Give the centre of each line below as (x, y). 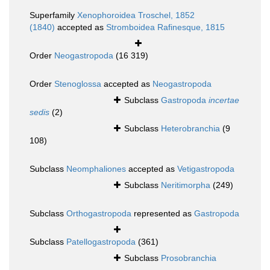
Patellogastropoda (101, 242)
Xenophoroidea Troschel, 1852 (136, 15)
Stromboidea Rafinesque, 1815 (165, 27)
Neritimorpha (186, 185)
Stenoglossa (78, 84)
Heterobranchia (190, 129)
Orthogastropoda (99, 214)
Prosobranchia (189, 258)
